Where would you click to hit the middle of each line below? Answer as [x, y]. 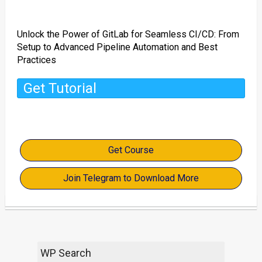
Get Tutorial [60, 88]
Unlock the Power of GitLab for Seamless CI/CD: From [128, 34]
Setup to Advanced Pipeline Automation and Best [117, 47]
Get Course [131, 150]
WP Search [65, 253]
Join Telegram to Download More [131, 178]
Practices [36, 60]
